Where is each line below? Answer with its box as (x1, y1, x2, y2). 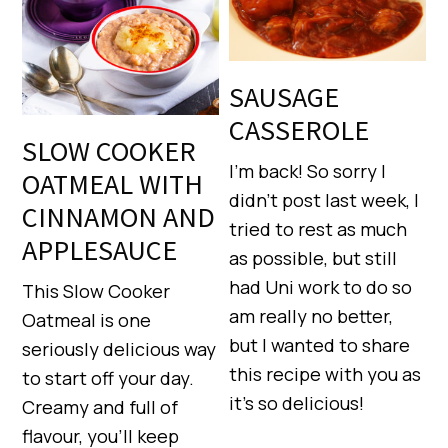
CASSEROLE (229, 111, 370, 148)
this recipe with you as (229, 361, 422, 386)
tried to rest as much (229, 216, 408, 241)
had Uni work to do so (229, 274, 413, 299)
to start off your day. (22, 366, 195, 391)
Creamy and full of (22, 395, 179, 420)
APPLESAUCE (22, 232, 178, 269)
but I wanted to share (229, 332, 411, 357)
